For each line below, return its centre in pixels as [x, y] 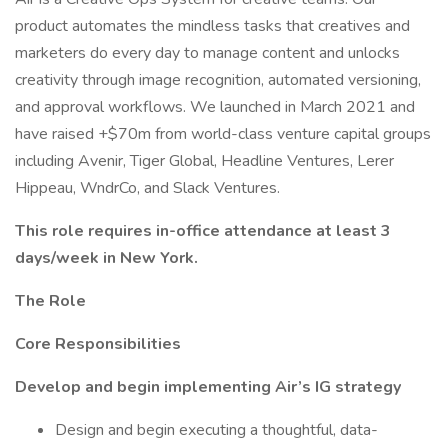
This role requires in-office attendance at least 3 [203, 231]
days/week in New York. [106, 258]
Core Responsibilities [98, 344]
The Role [50, 301]
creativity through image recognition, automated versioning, [218, 80]
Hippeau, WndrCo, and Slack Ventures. [147, 188]
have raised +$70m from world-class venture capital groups [223, 134]
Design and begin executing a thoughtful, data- [216, 430]
